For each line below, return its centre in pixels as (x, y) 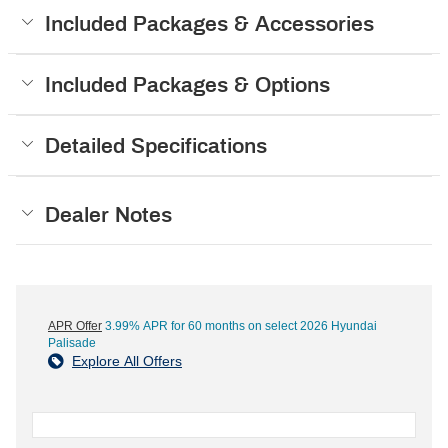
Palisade (72, 343)
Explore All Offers (127, 361)
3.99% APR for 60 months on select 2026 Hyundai (239, 326)
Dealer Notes (108, 215)
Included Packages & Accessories (209, 24)
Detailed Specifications (156, 146)
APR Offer (75, 326)
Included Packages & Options (187, 85)
